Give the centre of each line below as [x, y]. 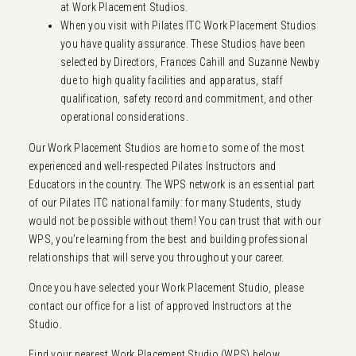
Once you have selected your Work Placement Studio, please [166, 288]
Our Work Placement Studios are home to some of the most [166, 148]
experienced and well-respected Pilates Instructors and [153, 166]
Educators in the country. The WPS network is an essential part [172, 185]
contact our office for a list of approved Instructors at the [160, 306]
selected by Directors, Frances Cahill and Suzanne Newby [190, 62]
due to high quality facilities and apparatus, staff [172, 81]
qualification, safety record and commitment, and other [187, 99]
